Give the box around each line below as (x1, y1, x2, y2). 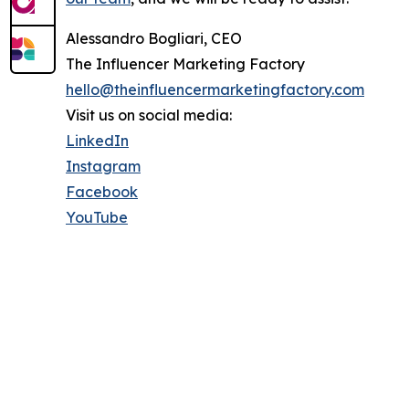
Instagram (66, 157, 141, 176)
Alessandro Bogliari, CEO (66, 29, 242, 48)
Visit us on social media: (66, 106, 232, 125)
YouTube (66, 208, 128, 227)
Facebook (66, 183, 138, 202)
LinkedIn (66, 131, 129, 151)
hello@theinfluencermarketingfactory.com (66, 80, 364, 100)
